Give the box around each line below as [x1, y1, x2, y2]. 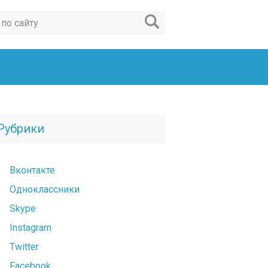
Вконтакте [10, 165, 55, 176]
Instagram [10, 222, 51, 234]
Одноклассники [10, 184, 80, 196]
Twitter [10, 241, 39, 253]
